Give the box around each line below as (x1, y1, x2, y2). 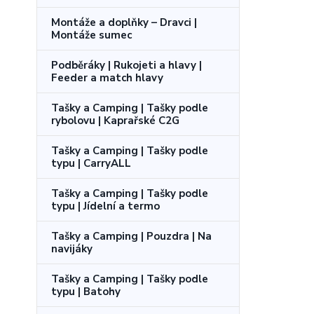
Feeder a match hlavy (51, 70, 163, 85)
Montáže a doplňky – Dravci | (51, 15, 197, 29)
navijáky (51, 241, 93, 256)
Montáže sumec (51, 27, 132, 42)
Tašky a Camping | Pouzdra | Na (51, 228, 212, 243)
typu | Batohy (51, 284, 121, 299)
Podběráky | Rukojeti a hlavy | (51, 57, 202, 72)
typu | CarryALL (51, 156, 131, 170)
